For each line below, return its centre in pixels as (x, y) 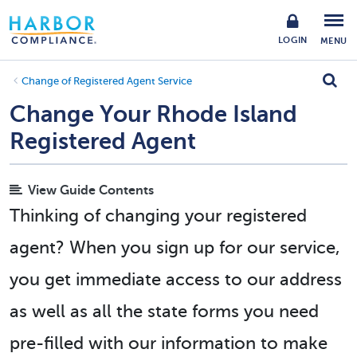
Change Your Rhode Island (153, 114)
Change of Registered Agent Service (107, 81)
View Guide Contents (91, 190)
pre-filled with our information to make (169, 343)
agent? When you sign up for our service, (175, 247)
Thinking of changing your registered (158, 216)
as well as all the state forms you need (164, 311)
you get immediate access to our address (176, 279)
